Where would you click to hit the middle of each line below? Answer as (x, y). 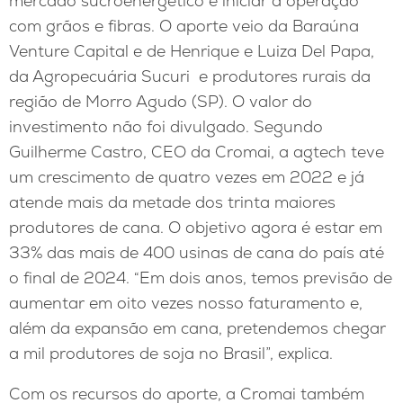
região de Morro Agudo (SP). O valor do (161, 101)
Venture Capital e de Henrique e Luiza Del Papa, (192, 50)
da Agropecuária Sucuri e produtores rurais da (190, 76)
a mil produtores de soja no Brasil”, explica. (171, 353)
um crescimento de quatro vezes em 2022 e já (187, 176)
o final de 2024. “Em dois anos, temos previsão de (201, 277)
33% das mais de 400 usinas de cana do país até (197, 252)
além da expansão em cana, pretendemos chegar (197, 327)
